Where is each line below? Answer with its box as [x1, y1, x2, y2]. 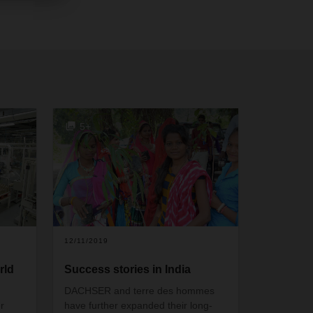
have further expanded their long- [64, 299, 213, 311]
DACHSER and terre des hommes [64, 284, 215, 296]
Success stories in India [64, 263, 191, 275]
